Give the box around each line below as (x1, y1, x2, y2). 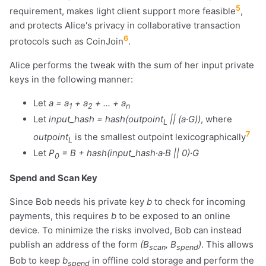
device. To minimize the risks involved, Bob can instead (9, 224, 242, 236)
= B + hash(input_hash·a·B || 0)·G (59, 147, 199, 159)
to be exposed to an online (116, 210, 230, 221)
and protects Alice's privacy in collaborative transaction (9, 19, 240, 31)
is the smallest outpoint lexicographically (72, 131, 246, 142)
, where (201, 113, 232, 125)
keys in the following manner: (9, 73, 133, 85)
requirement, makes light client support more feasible (9, 5, 236, 17)
